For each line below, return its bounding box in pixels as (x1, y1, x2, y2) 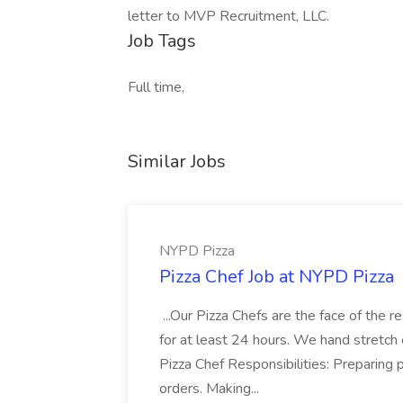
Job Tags (128, 29, 196, 53)
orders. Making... (159, 379, 263, 399)
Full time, (128, 77, 184, 97)
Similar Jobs (128, 149, 226, 174)
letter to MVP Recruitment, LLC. (128, 6, 329, 26)
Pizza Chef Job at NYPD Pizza (159, 264, 394, 289)
